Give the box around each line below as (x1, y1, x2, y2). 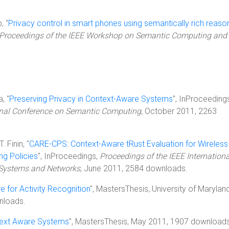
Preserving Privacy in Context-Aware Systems (9, 94, 173, 104)
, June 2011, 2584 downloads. (80, 164, 188, 173)
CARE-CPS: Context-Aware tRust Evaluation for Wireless (29, 139, 228, 149)
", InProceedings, (38, 151, 100, 161)
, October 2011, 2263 (141, 106, 217, 116)
